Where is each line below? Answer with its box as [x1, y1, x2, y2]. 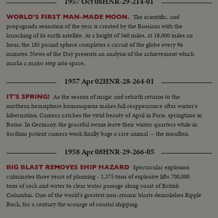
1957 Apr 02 [64, 75, 103, 87]
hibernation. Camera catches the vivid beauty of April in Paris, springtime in [6, 110, 202, 120]
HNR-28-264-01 [102, 75, 154, 87]
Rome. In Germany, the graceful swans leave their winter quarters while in [6, 119, 198, 129]
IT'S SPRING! [6, 92, 50, 100]
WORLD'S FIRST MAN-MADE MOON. [6, 13, 130, 20]
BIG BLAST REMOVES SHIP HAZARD [6, 163, 130, 171]
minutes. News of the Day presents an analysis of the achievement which [6, 49, 195, 58]
